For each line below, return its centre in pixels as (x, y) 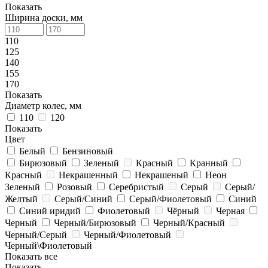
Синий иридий (50, 211)
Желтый (21, 199)
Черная (230, 211)
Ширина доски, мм (44, 18)
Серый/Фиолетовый (170, 199)
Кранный (209, 163)
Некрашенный (88, 175)
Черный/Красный (189, 223)
